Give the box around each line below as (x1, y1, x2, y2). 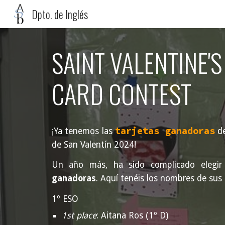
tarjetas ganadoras (115, 125, 215, 137)
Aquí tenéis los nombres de (100, 173, 209, 184)
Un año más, (51, 160, 108, 170)
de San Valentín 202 (51, 140, 129, 150)
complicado (150, 160, 195, 170)
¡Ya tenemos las (51, 126, 116, 136)
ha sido (107, 160, 151, 170)
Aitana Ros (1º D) (100, 210, 171, 220)
